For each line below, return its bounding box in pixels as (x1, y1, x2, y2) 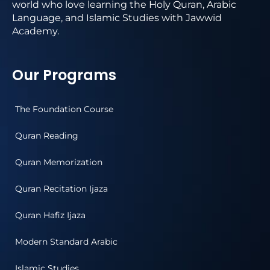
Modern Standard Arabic (15, 236, 118, 248)
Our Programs (12, 65, 116, 86)
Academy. (12, 25, 59, 37)
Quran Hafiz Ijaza (15, 210, 86, 221)
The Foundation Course (15, 104, 113, 115)
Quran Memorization (15, 157, 102, 168)
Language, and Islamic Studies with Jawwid (12, 12, 222, 24)
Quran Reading (15, 130, 78, 142)
